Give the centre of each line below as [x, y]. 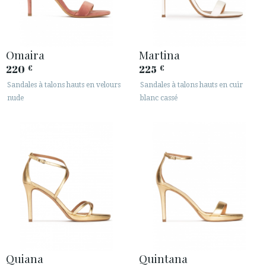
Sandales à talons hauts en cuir [191, 85]
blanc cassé [159, 98]
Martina [159, 55]
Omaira [25, 55]
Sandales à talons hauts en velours [64, 85]
